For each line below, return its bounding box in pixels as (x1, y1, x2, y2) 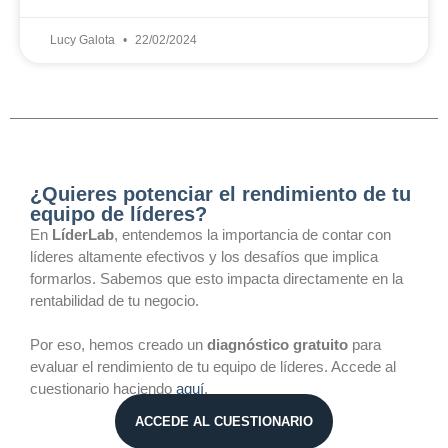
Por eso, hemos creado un (30, 336, 207, 354)
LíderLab (52, 225, 114, 243)
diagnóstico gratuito (207, 336, 348, 354)
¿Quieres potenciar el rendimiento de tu (30, 182, 411, 205)
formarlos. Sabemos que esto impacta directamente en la (30, 269, 403, 287)
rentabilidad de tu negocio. (30, 291, 199, 309)
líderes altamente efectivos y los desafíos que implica (30, 247, 378, 265)
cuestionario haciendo (30, 380, 176, 398)
